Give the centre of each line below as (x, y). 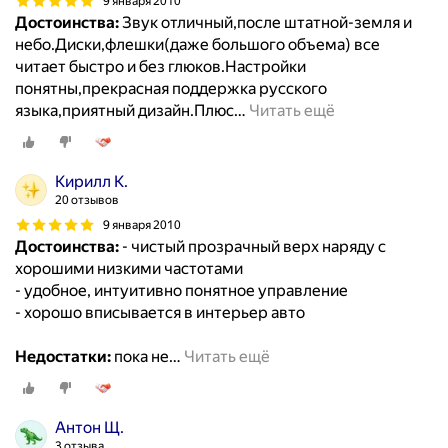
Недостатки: (63, 357)
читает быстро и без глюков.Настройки (160, 67)
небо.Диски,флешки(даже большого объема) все (197, 45)
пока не (140, 357)
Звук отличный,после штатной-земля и (265, 23)
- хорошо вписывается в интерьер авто (160, 313)
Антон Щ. (89, 428)
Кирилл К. (91, 182)
